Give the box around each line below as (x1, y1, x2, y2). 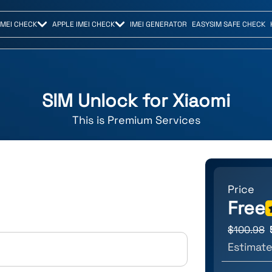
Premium (107, 113, 152, 127)
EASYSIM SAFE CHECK (191, 19, 265, 29)
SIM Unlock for (42, 89, 172, 113)
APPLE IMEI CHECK (52, 19, 115, 29)
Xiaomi (172, 89, 230, 113)
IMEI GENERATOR (129, 19, 187, 29)
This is (72, 113, 107, 127)
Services (155, 113, 200, 127)
